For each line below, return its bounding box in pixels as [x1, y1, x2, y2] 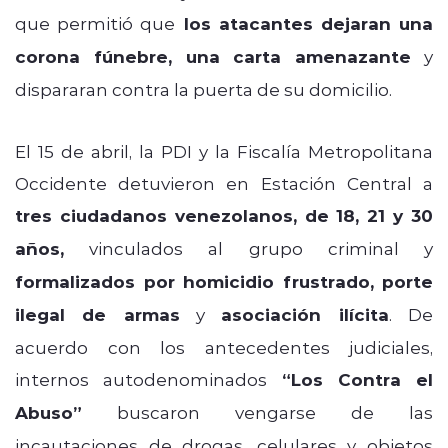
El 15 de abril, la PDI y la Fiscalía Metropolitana [15, 139, 433, 162]
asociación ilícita [221, 302, 389, 326]
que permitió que [15, 11, 176, 34]
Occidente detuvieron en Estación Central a [15, 171, 433, 194]
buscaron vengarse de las [82, 400, 433, 423]
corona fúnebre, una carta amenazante [15, 44, 412, 68]
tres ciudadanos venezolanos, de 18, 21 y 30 [15, 203, 433, 227]
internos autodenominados [15, 367, 267, 390]
